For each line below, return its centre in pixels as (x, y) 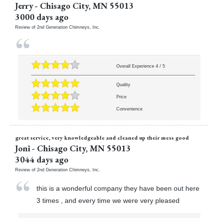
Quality (123, 85)
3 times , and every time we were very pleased (108, 200)
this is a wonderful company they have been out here (118, 188)
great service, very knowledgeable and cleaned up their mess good (102, 137)
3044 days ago (42, 159)
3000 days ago (42, 17)
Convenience (129, 109)
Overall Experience (136, 66)
